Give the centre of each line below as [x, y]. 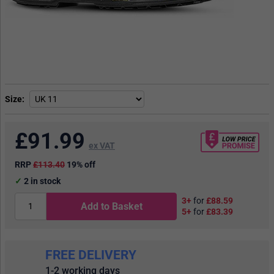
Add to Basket [112, 206]
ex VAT [102, 145]
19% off [81, 164]
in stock [45, 181]
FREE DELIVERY [91, 255]
